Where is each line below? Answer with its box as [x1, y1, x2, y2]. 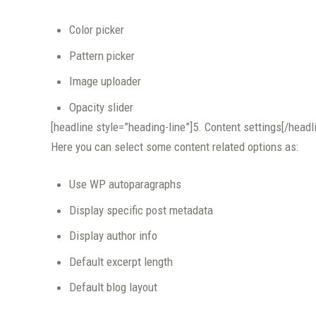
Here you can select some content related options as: [51, 139, 298, 154]
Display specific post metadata [68, 202, 213, 217]
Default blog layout [68, 280, 157, 295]
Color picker [68, 23, 124, 37]
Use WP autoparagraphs [68, 177, 181, 192]
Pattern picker [68, 48, 135, 63]
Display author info [68, 229, 157, 243]
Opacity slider [68, 99, 133, 114]
